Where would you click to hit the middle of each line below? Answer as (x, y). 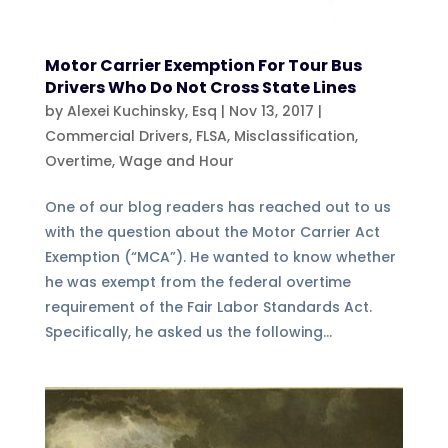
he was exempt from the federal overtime (197, 281)
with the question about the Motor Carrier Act (212, 231)
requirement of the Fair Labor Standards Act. (208, 306)
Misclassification (294, 135)
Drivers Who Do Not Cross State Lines (200, 87)
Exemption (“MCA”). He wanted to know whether (220, 256)
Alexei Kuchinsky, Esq (141, 110)
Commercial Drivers (116, 135)
